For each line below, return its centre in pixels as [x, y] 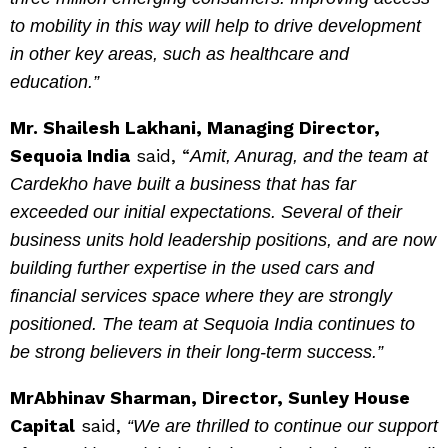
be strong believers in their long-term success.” [196, 352]
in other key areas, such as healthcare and [179, 54]
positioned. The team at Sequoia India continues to [212, 324]
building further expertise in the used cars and [192, 268]
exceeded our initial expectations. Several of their [206, 212]
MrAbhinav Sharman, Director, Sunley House [210, 398]
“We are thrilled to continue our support [282, 426]
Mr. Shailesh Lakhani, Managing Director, [195, 128]
